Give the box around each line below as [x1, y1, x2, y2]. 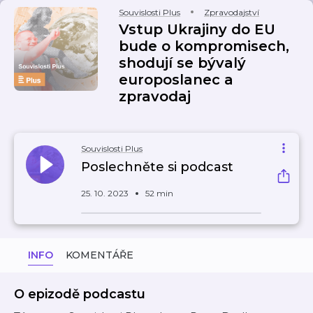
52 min [145, 188, 173, 198]
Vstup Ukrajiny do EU [119, 21, 275, 38]
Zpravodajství [204, 7, 259, 17]
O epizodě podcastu [14, 286, 145, 302]
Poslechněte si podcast [81, 159, 233, 175]
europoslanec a [119, 71, 233, 88]
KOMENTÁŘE [66, 249, 133, 261]
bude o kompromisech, [119, 38, 289, 54]
